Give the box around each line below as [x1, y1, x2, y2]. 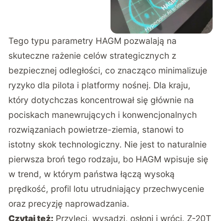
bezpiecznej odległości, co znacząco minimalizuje [8, 65, 208, 75]
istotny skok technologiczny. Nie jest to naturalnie [8, 139, 207, 149]
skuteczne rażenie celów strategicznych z [8, 50, 177, 61]
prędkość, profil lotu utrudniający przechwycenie [8, 183, 205, 194]
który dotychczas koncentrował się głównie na [8, 94, 194, 105]
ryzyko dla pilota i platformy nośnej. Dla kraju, [8, 79, 191, 90]
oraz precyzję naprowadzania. [8, 198, 130, 209]
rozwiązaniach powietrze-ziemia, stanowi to [8, 124, 184, 135]
